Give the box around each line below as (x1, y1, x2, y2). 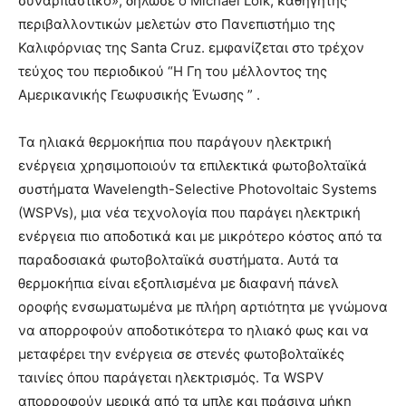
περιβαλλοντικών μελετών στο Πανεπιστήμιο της (18, 14, 335, 33)
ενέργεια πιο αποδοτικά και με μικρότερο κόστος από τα (18, 227, 382, 245)
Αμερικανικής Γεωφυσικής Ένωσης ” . (18, 85, 260, 103)
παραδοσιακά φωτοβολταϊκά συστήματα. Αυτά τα (18, 250, 339, 268)
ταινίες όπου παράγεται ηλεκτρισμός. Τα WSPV (18, 368, 324, 386)
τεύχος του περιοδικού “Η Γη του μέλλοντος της (18, 62, 327, 80)
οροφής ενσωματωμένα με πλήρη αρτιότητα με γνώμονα (18, 297, 388, 315)
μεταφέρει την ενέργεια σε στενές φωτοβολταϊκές (18, 344, 344, 362)
